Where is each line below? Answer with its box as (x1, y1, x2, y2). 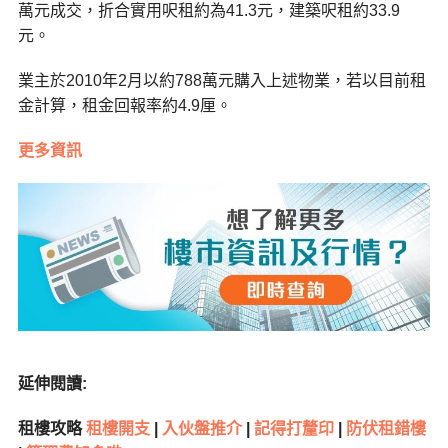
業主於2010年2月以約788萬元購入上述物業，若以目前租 (17, 72, 426, 90)
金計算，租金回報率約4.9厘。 (17, 97, 232, 115)
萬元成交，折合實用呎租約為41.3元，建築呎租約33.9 (17, 2, 400, 20)
